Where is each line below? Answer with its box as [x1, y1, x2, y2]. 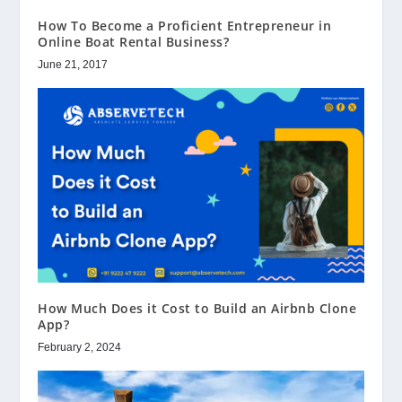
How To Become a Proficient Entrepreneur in [38, 16, 332, 34]
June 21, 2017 [38, 57, 109, 71]
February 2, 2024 [38, 341, 122, 354]
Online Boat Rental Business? [38, 32, 230, 50]
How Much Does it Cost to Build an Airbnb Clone [38, 300, 357, 318]
